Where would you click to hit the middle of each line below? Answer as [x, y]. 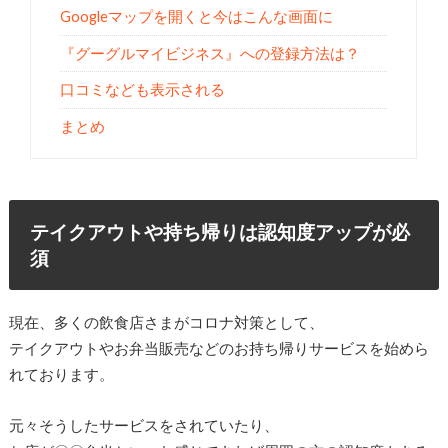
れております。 [61, 374]
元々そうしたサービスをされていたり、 [143, 424]
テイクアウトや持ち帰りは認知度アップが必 [220, 231]
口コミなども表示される [143, 90]
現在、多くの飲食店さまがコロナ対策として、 [166, 322]
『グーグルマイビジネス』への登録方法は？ [210, 53]
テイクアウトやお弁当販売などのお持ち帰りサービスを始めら [218, 348]
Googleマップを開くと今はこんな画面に [197, 17]
